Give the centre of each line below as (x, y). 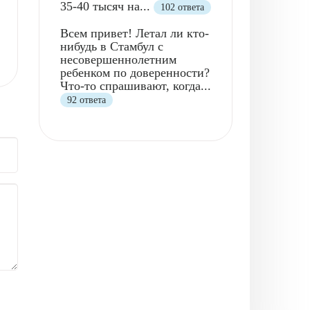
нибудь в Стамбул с (112, 46)
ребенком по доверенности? (135, 72)
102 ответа (182, 7)
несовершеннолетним (118, 59)
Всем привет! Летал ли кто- (135, 33)
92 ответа (86, 100)
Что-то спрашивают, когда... (136, 85)
